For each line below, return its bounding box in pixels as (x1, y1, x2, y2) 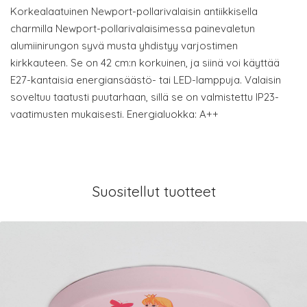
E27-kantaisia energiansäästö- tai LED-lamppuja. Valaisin (10, 73, 281, 86)
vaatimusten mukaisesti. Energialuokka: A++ (10, 108, 219, 121)
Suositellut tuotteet (91, 182, 216, 200)
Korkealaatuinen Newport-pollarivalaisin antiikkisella (10, 5, 258, 18)
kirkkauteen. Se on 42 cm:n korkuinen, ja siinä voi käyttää (10, 56, 280, 69)
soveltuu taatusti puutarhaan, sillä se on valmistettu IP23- (10, 90, 279, 103)
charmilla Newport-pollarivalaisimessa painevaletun (10, 22, 255, 35)
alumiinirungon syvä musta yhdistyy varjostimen (10, 39, 238, 52)
